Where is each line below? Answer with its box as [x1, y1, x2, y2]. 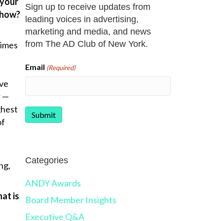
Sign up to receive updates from [25, 2, 150, 12]
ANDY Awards [25, 178, 81, 189]
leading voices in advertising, [25, 14, 139, 25]
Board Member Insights [25, 194, 116, 206]
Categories [25, 155, 68, 166]
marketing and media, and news [25, 27, 151, 37]
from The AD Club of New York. [25, 39, 148, 49]
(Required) [46, 64, 75, 72]
